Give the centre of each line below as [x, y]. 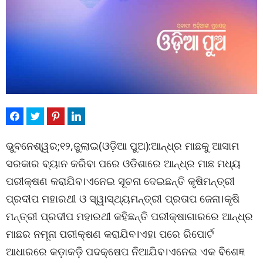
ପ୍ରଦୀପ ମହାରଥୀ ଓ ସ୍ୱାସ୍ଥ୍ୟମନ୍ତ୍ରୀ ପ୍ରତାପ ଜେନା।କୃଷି [123, 198]
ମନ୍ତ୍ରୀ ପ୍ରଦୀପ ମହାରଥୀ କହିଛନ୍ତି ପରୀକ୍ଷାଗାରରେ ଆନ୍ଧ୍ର [129, 216]
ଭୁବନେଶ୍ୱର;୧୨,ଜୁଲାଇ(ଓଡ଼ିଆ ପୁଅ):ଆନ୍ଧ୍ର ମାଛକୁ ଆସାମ [122, 146]
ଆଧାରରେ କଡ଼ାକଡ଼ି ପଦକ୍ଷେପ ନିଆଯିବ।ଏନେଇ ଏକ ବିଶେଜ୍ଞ [126, 251]
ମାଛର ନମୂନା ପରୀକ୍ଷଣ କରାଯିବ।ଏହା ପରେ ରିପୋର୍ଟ [110, 234]
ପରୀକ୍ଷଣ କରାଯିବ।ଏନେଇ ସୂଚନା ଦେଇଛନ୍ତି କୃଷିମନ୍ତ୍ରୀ [120, 181]
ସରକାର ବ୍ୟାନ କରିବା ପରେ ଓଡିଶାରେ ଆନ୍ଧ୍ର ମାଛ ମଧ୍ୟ [123, 163]
